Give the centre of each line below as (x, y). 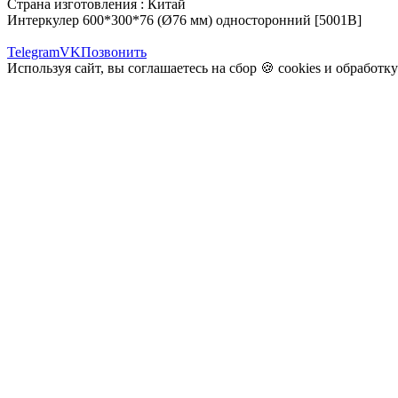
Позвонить (114, 52)
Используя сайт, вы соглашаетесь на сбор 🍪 (143, 68)
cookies (299, 68)
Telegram (33, 52)
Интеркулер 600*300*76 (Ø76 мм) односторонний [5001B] (184, 20)
